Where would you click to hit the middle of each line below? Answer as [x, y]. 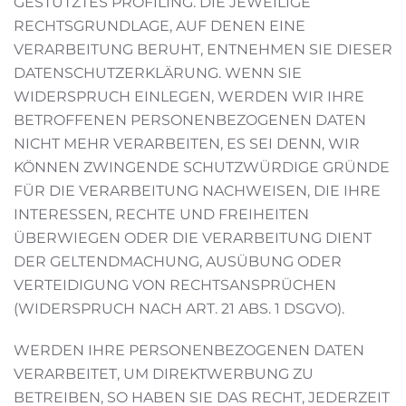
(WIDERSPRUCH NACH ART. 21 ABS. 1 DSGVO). [179, 309]
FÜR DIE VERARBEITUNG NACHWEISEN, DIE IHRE [197, 191]
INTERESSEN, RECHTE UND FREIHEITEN [161, 214]
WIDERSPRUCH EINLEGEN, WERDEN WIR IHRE [189, 97]
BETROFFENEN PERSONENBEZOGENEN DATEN [190, 120]
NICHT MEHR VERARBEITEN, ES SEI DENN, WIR [187, 144]
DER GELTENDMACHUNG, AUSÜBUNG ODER [178, 261]
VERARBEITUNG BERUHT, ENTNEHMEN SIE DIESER [203, 49]
